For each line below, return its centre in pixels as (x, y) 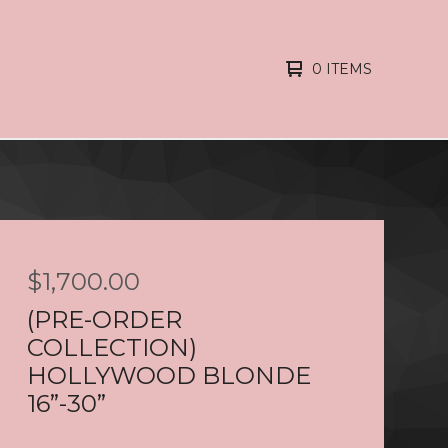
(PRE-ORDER (104, 319)
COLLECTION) (111, 347)
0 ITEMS (341, 69)
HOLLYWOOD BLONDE (168, 375)
